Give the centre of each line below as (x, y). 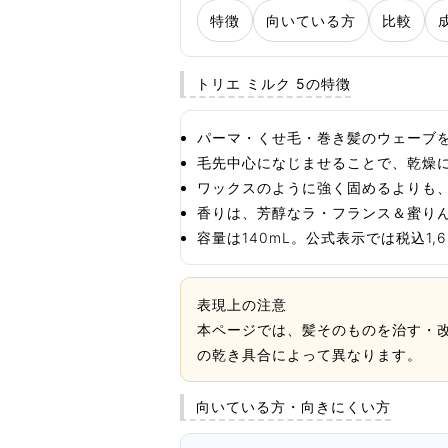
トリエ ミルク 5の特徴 (273, 83)
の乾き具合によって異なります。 (309, 354)
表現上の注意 (242, 304)
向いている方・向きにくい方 (293, 406)
